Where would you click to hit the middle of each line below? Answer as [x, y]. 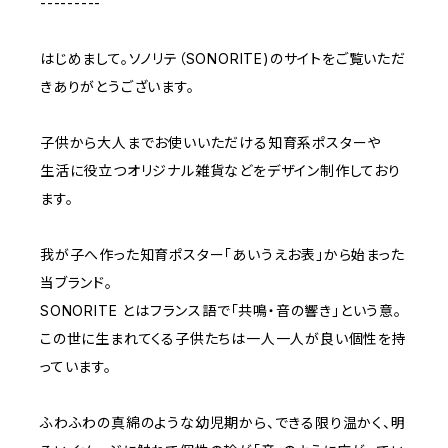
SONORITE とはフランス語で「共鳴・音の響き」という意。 [221, 310]
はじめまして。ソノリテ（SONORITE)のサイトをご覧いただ [223, 58]
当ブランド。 [76, 282]
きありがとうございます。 [117, 86]
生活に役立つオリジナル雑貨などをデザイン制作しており [220, 170]
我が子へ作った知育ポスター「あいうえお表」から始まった [222, 254]
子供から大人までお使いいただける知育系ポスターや [211, 142]
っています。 [76, 366]
